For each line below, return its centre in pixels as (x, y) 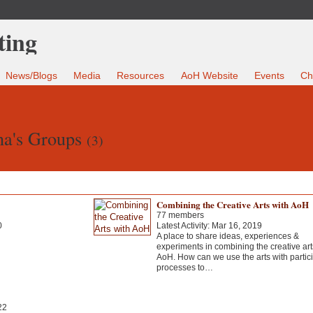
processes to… (184, 267)
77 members (180, 215)
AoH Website (209, 76)
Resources (141, 76)
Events (269, 76)
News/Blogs (32, 76)
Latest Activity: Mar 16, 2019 (209, 225)
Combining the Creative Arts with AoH (232, 204)
